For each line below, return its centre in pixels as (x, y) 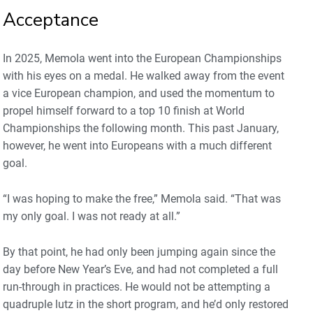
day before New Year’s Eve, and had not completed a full (140, 269)
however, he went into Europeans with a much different (137, 145)
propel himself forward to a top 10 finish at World (124, 110)
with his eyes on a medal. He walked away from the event (144, 75)
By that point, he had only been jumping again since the (139, 252)
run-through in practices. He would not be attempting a (137, 286)
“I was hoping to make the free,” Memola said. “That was (142, 198)
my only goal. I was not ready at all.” (92, 216)
